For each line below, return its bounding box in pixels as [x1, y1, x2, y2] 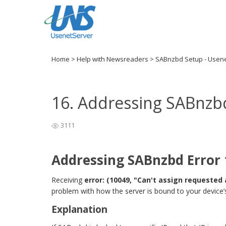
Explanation [51, 203, 107, 216]
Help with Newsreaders [77, 54, 150, 64]
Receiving [51, 175, 84, 185]
